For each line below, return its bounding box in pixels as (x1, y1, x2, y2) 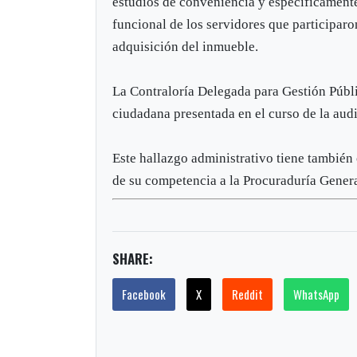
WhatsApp (293, 284, 340, 303)
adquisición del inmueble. (112, 38, 259, 54)
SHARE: (112, 248, 154, 269)
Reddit (232, 284, 264, 303)
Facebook (122, 284, 167, 303)
